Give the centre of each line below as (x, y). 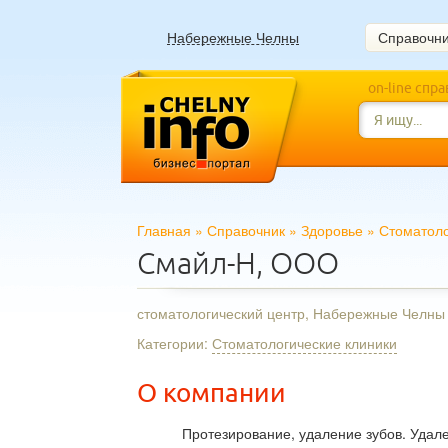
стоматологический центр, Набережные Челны (291, 313)
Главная (164, 230)
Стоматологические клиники (304, 343)
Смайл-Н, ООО (238, 263)
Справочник (246, 230)
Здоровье (332, 230)
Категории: (174, 343)
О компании (211, 393)
